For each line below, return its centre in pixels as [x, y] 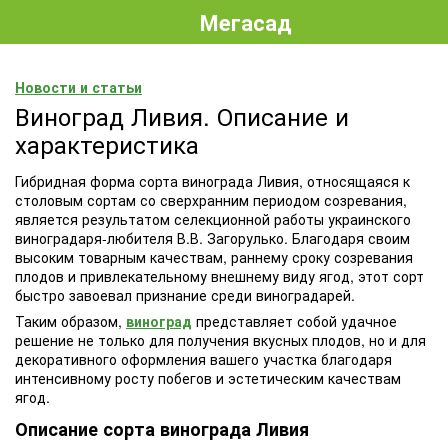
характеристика [107, 144]
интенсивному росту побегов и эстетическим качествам [208, 378]
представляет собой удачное [294, 321]
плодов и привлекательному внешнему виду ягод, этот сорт [219, 276]
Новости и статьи [78, 87]
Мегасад [246, 21]
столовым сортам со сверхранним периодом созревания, [211, 200]
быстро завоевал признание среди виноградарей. [187, 295]
